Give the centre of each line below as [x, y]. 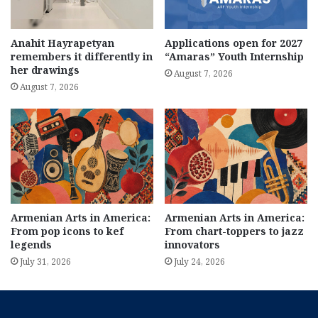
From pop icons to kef [67, 231]
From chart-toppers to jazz [234, 231]
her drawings [45, 70]
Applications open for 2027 [234, 43]
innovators [192, 244]
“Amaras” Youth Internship [234, 56]
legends [31, 244]
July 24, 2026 [199, 261]
